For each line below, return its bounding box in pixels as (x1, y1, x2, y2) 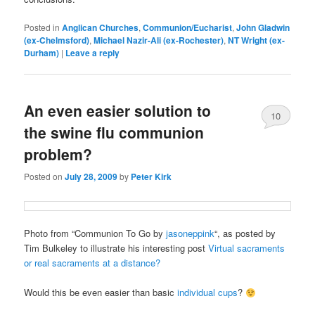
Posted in (24, 21, 60, 34)
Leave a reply (65, 46, 120, 60)
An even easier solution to (24, 100, 212, 122)
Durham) (24, 46, 60, 60)
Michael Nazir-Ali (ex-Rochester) (94, 34, 224, 47)
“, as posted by (214, 226, 276, 240)
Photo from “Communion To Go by (24, 226, 167, 240)
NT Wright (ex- (228, 34, 285, 47)
